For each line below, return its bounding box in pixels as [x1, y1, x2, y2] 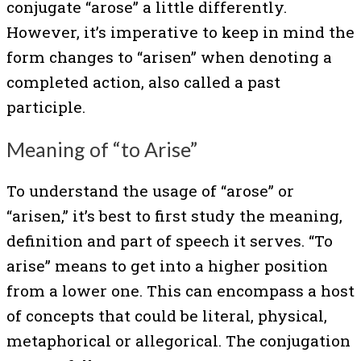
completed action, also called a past [6, 71, 280, 92]
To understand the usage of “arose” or [6, 180, 294, 201]
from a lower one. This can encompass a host [6, 280, 355, 301]
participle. [6, 96, 85, 117]
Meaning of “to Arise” [6, 136, 197, 161]
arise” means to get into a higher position [6, 255, 328, 276]
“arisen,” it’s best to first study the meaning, [6, 205, 342, 226]
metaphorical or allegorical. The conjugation [6, 330, 351, 351]
